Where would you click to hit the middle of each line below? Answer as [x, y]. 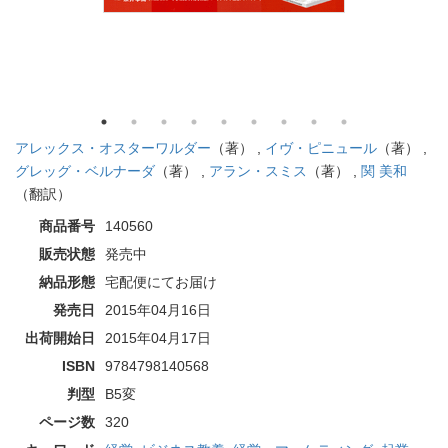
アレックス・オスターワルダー [113, 147]
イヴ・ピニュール [321, 147]
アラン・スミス [258, 170]
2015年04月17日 [158, 337]
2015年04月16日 [158, 309]
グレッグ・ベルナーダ [85, 170]
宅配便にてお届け [161, 281]
